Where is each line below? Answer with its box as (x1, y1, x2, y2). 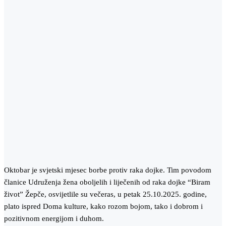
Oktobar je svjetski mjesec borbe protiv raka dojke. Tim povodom (4, 166, 211, 175)
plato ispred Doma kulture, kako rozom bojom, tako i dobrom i (4, 202, 203, 211)
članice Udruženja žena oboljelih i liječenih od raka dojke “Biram (4, 178, 210, 187)
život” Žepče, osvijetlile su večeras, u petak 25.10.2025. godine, (4, 190, 207, 199)
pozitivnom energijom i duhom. (4, 214, 104, 223)
